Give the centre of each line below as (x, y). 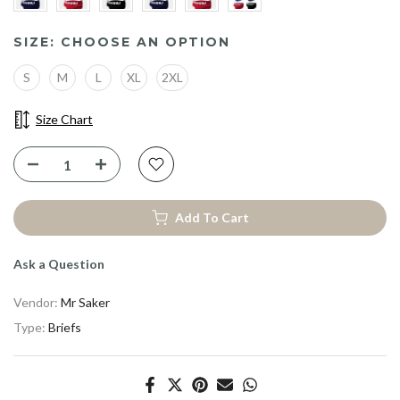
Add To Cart (212, 218)
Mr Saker (85, 303)
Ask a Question (59, 264)
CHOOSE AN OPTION (146, 42)
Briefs (65, 328)
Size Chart (64, 119)
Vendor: (37, 303)
